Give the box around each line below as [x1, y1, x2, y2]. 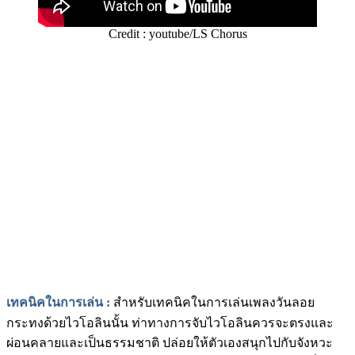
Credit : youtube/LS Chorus [108, 26, 247, 40]
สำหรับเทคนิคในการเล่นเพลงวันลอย [110, 295, 315, 309]
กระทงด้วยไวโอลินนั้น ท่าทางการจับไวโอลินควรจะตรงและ [6, 315, 334, 330]
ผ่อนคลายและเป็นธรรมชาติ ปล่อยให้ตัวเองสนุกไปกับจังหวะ [6, 335, 333, 349]
